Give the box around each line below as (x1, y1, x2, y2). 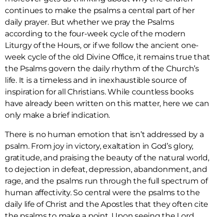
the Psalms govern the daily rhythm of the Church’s (5, 64, 200, 74)
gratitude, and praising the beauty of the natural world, (5, 153, 209, 163)
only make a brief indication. (5, 110, 110, 120)
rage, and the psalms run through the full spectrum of (5, 176, 208, 186)
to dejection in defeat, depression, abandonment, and (5, 165, 207, 174)
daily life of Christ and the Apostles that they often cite (5, 200, 209, 209)
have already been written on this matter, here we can (5, 99, 209, 108)
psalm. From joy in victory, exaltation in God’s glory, (5, 141, 194, 151)
